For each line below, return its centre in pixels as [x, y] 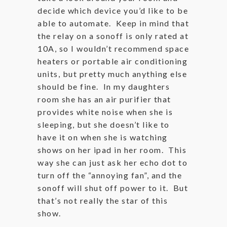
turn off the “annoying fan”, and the [110, 175]
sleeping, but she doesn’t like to [104, 124]
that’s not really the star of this [103, 200]
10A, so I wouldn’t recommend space [113, 48]
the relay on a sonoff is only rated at [113, 36]
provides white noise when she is [105, 112]
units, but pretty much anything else [112, 74]
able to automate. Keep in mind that [113, 23]
